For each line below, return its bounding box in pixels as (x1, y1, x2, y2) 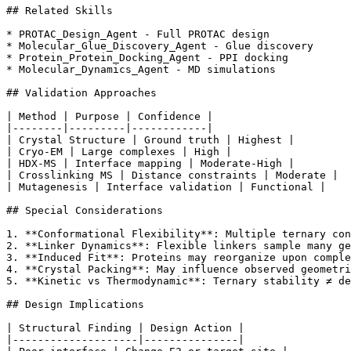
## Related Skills (6, 5, 113, 17)
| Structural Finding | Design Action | (6, 322, 244, 335)
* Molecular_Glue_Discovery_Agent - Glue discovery (6, 40, 313, 52)
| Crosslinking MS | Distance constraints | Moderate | (6, 169, 338, 182)
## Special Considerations (6, 204, 163, 217)
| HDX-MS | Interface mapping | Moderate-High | (6, 157, 295, 170)
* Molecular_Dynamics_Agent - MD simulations (6, 63, 276, 76)
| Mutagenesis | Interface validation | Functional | (6, 181, 326, 194)
